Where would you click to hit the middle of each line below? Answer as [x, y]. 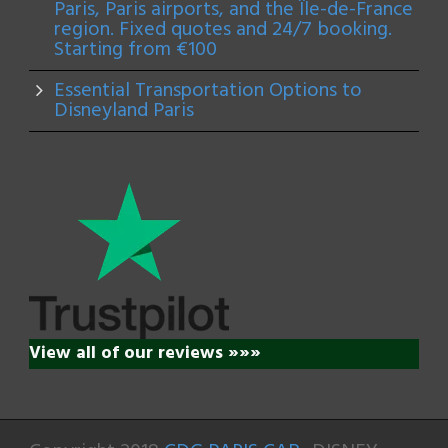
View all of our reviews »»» [145, 353]
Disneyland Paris [124, 110]
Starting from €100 [135, 49]
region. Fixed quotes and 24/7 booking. [223, 29]
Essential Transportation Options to [208, 90]
